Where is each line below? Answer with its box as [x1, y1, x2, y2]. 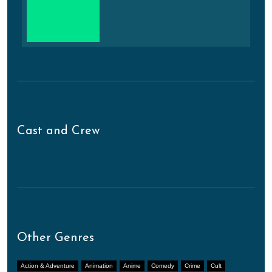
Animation [85, 262, 113, 269]
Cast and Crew [17, 124, 100, 137]
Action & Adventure [21, 262, 75, 269]
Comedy [151, 262, 174, 269]
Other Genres [17, 231, 94, 244]
